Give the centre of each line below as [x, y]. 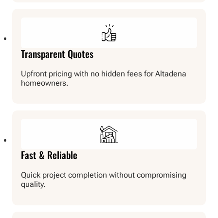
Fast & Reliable [49, 155]
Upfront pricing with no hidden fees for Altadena [103, 73]
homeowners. [45, 83]
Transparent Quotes [57, 53]
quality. [33, 184]
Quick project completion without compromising [103, 175]
